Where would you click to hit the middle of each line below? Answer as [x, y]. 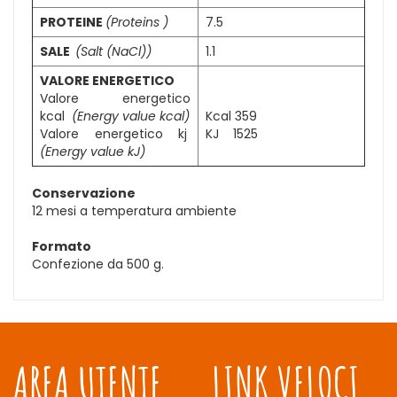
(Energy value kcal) [129, 117]
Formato [62, 247]
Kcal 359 [231, 117]
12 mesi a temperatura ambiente [134, 211]
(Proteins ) [137, 23]
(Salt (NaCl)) [113, 52]
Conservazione [84, 194]
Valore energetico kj [113, 134]
